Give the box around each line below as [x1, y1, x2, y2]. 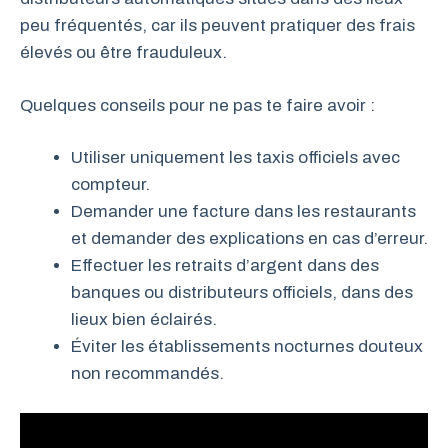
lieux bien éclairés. [71, 310, 217, 330]
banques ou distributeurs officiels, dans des [71, 283, 413, 303]
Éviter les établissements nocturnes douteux [71, 337, 423, 357]
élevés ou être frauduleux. [20, 43, 227, 63]
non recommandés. [71, 364, 224, 384]
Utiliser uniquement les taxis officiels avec [71, 148, 400, 168]
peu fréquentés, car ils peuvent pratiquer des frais [20, 16, 415, 36]
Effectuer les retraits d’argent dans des [71, 256, 379, 276]
